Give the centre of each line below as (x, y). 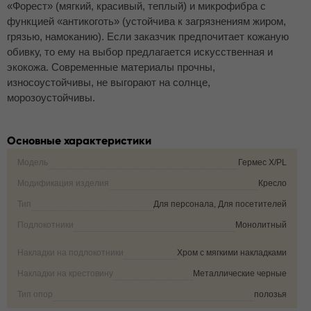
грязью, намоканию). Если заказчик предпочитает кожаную (148, 36)
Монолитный (261, 225)
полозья (270, 294)
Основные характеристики (79, 141)
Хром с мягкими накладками (232, 253)
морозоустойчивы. (51, 98)
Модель (33, 162)
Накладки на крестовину (65, 274)
